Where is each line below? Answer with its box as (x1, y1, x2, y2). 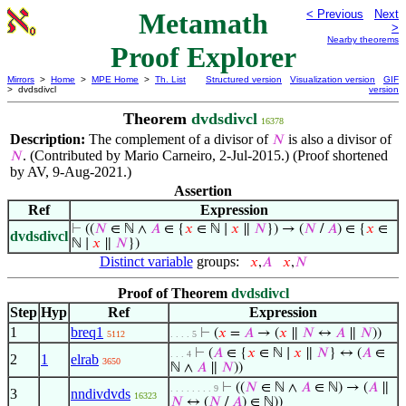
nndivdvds (71, 386, 130, 401)
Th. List (155, 74, 186, 84)
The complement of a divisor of (89, 131, 272, 147)
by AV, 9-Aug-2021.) (10, 164, 131, 179)
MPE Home (92, 74, 139, 84)
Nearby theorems (327, 34, 399, 44)
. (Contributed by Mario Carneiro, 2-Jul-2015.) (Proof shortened (23, 148, 388, 163)
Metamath (138, 7, 268, 40)
